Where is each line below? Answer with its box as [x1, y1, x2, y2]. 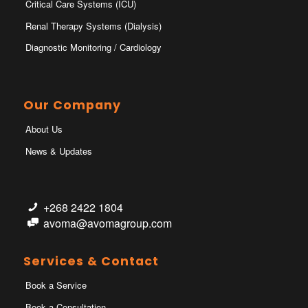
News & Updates [25, 144, 92, 157]
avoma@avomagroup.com [43, 215, 172, 232]
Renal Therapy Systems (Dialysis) [25, 19, 162, 32]
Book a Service [25, 278, 87, 292]
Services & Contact [23, 253, 159, 270]
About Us [25, 122, 63, 136]
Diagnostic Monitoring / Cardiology [25, 41, 162, 54]
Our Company [23, 97, 121, 114]
